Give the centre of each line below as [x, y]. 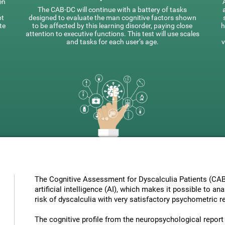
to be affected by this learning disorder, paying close [112, 26]
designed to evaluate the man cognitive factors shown [112, 18]
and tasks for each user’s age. [112, 42]
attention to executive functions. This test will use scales [112, 34]
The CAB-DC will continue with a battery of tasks [112, 10]
